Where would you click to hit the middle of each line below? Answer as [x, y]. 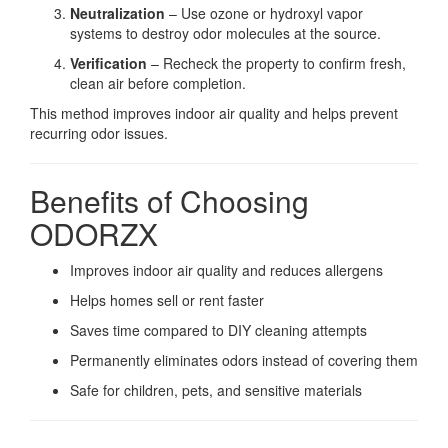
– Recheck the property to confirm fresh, [276, 63]
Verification [108, 63]
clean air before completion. [158, 83]
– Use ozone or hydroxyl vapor [264, 13]
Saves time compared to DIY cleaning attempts [218, 330]
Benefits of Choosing [169, 201]
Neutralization [117, 13]
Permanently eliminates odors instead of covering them [244, 360]
